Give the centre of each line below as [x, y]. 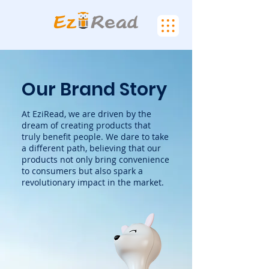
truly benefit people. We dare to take [95, 137]
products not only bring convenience [95, 159]
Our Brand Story [94, 89]
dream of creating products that [86, 125]
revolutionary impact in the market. [93, 182]
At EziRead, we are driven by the [86, 114]
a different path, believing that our [91, 148]
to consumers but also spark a [82, 171]
